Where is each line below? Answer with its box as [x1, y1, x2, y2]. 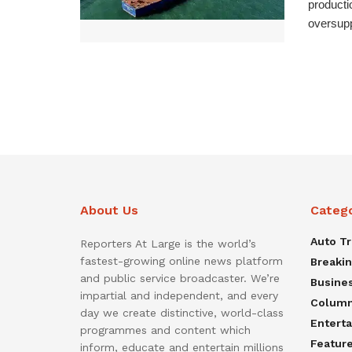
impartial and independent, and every [80, 289, 278, 302]
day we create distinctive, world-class [80, 306, 284, 320]
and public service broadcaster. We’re [80, 272, 280, 285]
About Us [80, 203, 138, 218]
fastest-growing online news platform [80, 255, 283, 268]
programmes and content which [80, 324, 251, 337]
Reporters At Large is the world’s [80, 237, 256, 251]
